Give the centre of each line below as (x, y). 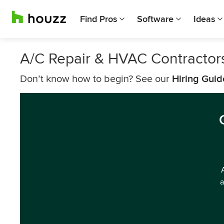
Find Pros (98, 19)
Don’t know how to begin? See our (96, 79)
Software (155, 19)
